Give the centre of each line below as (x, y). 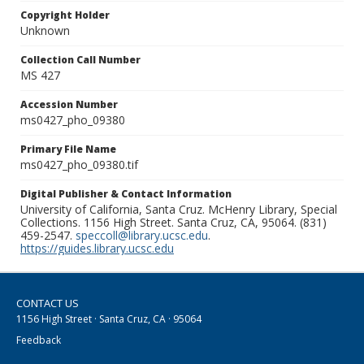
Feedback (39, 340)
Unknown (45, 31)
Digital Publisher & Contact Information (126, 194)
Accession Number (69, 105)
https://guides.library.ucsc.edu (97, 249)
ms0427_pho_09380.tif (79, 165)
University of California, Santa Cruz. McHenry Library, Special (179, 210)
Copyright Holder (65, 15)
